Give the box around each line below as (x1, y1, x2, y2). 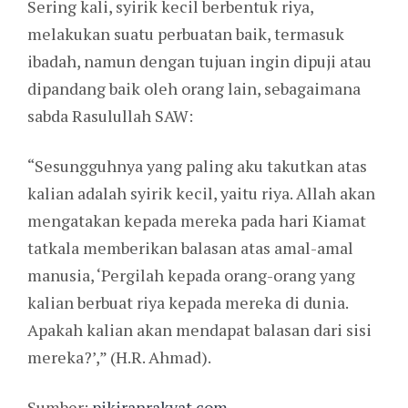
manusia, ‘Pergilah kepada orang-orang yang (27, 264, 355, 287)
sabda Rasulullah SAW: (27, 105, 193, 127)
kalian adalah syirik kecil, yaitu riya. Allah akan (27, 182, 375, 205)
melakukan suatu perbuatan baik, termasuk (27, 23, 344, 46)
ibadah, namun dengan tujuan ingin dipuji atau (27, 50, 372, 73)
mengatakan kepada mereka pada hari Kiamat (27, 209, 366, 232)
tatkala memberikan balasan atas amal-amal (27, 237, 353, 260)
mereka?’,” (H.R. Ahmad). (27, 346, 211, 369)
